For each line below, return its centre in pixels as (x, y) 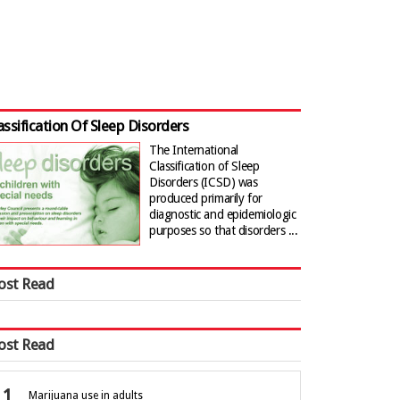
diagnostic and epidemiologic (223, 214)
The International (194, 150)
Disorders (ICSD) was (204, 182)
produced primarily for (206, 198)
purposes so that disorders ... (224, 230)
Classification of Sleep (204, 166)
